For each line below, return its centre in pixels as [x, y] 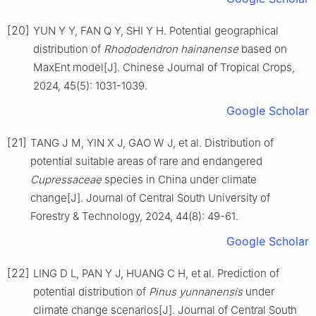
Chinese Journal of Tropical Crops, [209, 67]
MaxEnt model [68, 67]
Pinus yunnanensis [196, 291]
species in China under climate [179, 179]
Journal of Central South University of [178, 197]
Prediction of [248, 273]
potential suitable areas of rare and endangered [146, 161]
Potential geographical [224, 30]
